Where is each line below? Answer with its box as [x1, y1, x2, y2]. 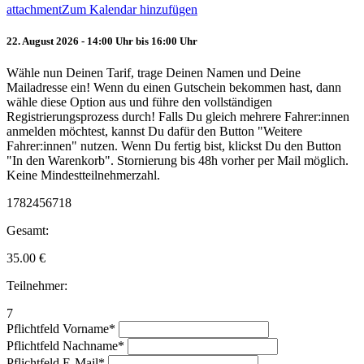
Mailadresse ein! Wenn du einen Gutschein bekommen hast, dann [6, 80, 341, 95]
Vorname [63, 322, 109, 336]
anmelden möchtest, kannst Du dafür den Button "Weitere [6, 124, 302, 139]
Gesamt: [6, 223, 49, 238]
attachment [6, 2, 62, 17]
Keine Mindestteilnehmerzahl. [6, 168, 160, 183]
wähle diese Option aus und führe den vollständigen [6, 95, 272, 110]
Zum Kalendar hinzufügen [62, 2, 197, 17]
